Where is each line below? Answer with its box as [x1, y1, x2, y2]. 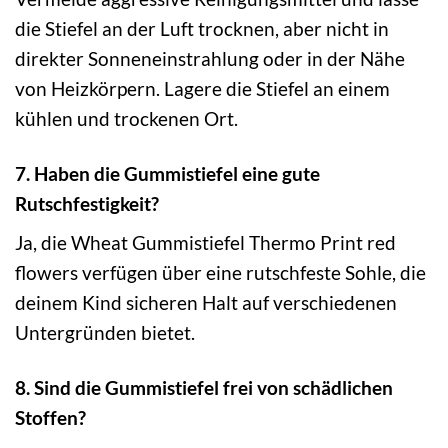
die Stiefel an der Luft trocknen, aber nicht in [15, 16, 389, 40]
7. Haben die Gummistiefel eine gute [15, 161, 320, 185]
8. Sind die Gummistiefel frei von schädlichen [15, 376, 393, 400]
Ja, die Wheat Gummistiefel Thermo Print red [15, 231, 396, 255]
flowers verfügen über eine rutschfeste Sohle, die [15, 261, 426, 285]
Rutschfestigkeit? [15, 191, 159, 215]
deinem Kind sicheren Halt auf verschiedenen [15, 291, 397, 315]
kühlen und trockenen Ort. [15, 106, 238, 130]
